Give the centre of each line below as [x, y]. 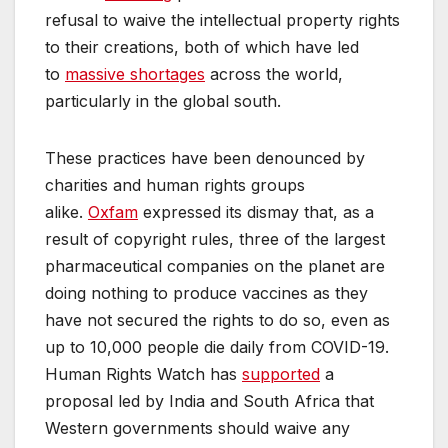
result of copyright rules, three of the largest [215, 238]
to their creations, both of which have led [202, 46]
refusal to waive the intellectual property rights [222, 19]
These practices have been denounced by [205, 157]
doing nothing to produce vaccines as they [206, 292]
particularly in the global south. [163, 100]
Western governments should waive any [197, 427]
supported [281, 373]
